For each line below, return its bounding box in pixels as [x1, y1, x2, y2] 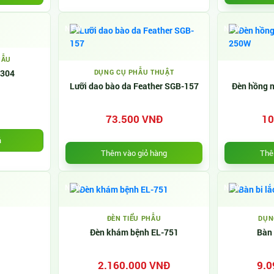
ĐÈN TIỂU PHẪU [106, 213, 161, 223]
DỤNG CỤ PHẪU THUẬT [94, 67, 174, 76]
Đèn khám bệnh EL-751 [89, 226, 179, 238]
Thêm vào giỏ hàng [101, 147, 167, 158]
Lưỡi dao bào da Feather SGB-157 [69, 80, 199, 92]
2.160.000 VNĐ [98, 258, 170, 272]
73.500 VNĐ [105, 112, 163, 126]
